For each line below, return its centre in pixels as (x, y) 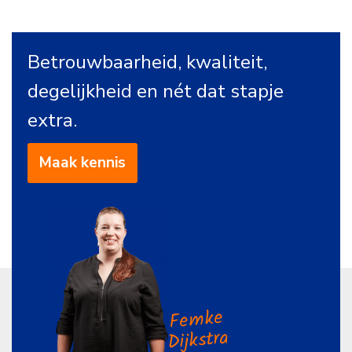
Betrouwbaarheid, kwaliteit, (147, 62)
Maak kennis (82, 163)
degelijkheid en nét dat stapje (156, 92)
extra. (52, 121)
